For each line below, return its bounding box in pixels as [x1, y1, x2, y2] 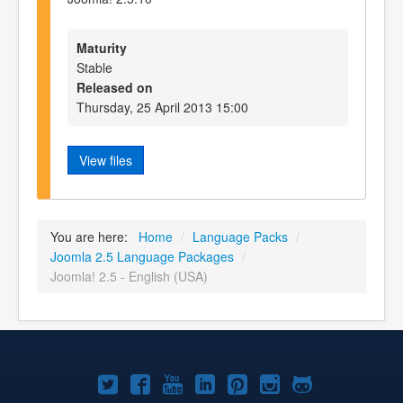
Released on [76, 77, 153, 96]
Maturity [76, 38, 127, 57]
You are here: [50, 227, 135, 246]
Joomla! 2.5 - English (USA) [50, 266, 208, 285]
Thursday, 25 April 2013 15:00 [76, 97, 248, 116]
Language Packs [193, 227, 288, 246]
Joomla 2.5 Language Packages [50, 246, 234, 265]
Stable [76, 58, 112, 76]
